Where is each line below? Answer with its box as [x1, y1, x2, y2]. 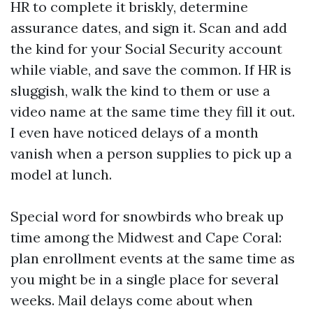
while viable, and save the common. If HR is [10, 61, 291, 78]
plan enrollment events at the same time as [10, 249, 295, 267]
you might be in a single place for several [10, 270, 279, 288]
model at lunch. [10, 166, 112, 183]
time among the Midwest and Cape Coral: [10, 228, 282, 246]
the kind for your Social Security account [10, 40, 282, 57]
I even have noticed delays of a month [10, 124, 259, 141]
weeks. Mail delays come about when [10, 291, 253, 309]
